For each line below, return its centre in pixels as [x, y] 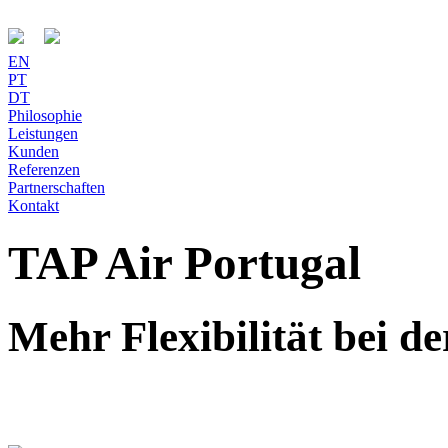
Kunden [33, 151]
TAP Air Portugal [184, 263]
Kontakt [33, 205]
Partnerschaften [56, 187]
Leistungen [43, 133]
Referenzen [44, 169]
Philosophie [45, 115]
